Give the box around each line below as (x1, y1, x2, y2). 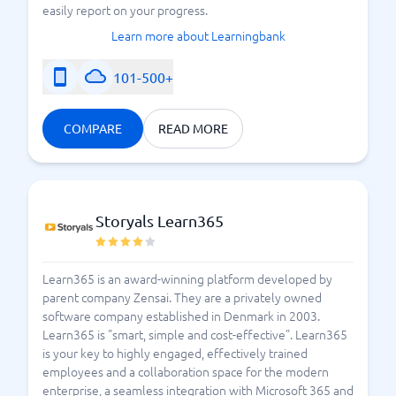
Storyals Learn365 (95, 211, 224, 230)
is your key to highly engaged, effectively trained (42, 344, 308, 362)
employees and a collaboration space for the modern (42, 362, 329, 380)
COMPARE (64, 120, 122, 136)
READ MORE (158, 120, 228, 136)
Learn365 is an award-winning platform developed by (42, 270, 332, 287)
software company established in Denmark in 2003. (42, 307, 320, 324)
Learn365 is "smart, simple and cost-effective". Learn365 (42, 325, 347, 343)
